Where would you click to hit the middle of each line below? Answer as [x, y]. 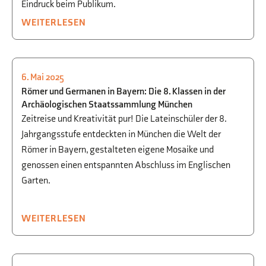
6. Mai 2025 [43, 77]
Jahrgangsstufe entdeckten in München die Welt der [121, 134]
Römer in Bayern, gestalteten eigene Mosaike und [118, 150]
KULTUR [54, 83]
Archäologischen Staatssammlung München [107, 105]
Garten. [36, 181]
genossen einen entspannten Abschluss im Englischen [126, 165]
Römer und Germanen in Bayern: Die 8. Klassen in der [123, 92]
